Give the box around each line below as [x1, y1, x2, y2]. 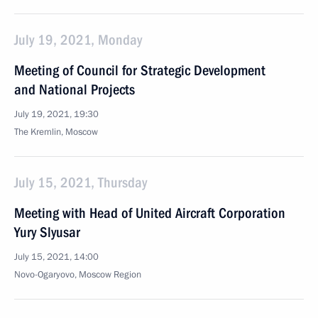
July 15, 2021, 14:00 [14, 251, 99, 263]
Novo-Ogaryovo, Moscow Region [14, 268, 141, 281]
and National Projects [14, 81, 135, 98]
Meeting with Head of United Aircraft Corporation [14, 204, 285, 221]
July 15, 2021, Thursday [14, 174, 147, 191]
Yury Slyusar [14, 224, 80, 241]
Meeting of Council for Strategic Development [14, 62, 265, 79]
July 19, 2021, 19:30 [14, 108, 99, 121]
